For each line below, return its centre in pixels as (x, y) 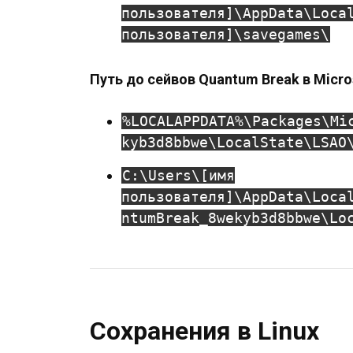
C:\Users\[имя (178, 175)
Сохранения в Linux (204, 331)
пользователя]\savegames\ (225, 34)
